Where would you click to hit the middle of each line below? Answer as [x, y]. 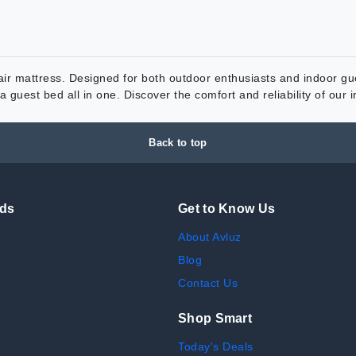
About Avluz [210, 237]
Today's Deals [216, 347]
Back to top [178, 143]
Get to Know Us [227, 209]
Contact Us [208, 283]
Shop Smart [215, 319]
